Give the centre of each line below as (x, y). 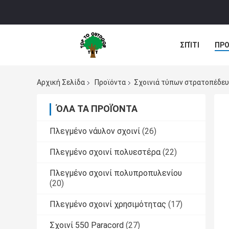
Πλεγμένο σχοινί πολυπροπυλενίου (116, 173)
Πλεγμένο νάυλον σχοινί (95, 131)
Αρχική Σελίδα (61, 83)
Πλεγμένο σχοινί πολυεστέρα (105, 152)
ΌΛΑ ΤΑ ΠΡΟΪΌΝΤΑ (97, 109)
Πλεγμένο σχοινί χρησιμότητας (108, 204)
